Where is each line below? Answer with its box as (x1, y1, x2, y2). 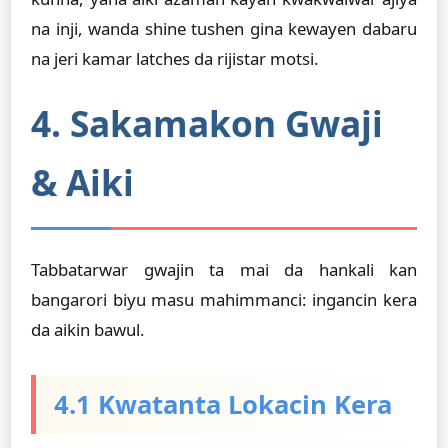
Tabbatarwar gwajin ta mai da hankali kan (31, 258, 417, 281)
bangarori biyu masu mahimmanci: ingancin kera (31, 288, 417, 311)
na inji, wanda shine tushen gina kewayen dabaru (31, 17, 417, 40)
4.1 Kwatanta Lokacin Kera (54, 387, 392, 422)
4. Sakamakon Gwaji (31, 99, 383, 147)
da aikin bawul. (31, 318, 145, 341)
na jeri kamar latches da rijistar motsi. (31, 47, 319, 70)
